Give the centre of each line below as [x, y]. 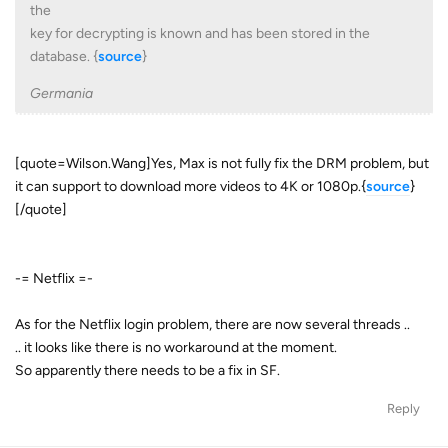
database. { [64, 56]
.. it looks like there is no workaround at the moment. [176, 347]
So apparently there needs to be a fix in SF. [147, 370]
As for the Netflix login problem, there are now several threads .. [212, 324]
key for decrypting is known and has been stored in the [200, 33]
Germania [61, 93]
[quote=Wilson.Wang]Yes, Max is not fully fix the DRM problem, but [222, 163]
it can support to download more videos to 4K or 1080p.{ [190, 186]
